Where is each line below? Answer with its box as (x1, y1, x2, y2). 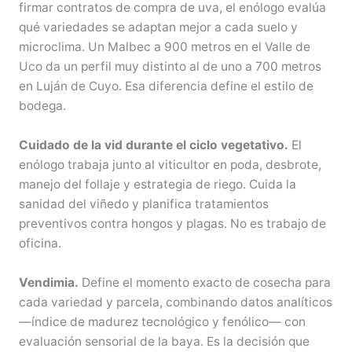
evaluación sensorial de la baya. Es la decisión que (18, 333, 310, 349)
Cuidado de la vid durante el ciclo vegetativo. (18, 137, 288, 153)
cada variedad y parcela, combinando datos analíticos (18, 294, 332, 310)
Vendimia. (18, 274, 79, 290)
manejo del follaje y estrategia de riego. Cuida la (18, 177, 296, 192)
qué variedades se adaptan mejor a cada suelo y (18, 20, 298, 35)
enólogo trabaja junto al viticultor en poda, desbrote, (18, 157, 321, 173)
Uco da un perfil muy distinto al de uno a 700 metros (18, 59, 321, 75)
